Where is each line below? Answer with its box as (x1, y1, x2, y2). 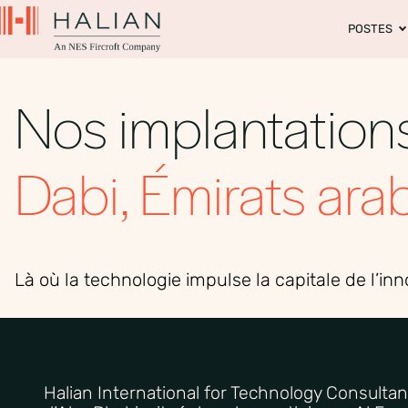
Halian (44, 382, 93, 403)
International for (93, 382, 230, 403)
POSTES (348, 21, 393, 36)
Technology (230, 382, 321, 403)
